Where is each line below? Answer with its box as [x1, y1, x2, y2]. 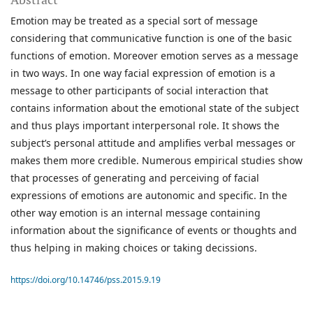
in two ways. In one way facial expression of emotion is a [10, 66, 275, 80]
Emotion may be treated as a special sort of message [10, 14, 258, 28]
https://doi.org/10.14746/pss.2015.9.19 [10, 274, 161, 286]
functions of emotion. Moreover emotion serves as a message [10, 49, 298, 63]
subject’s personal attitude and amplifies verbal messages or [10, 136, 296, 150]
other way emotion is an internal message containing [10, 206, 261, 220]
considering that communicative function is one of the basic [10, 31, 292, 45]
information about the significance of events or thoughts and [10, 224, 297, 238]
